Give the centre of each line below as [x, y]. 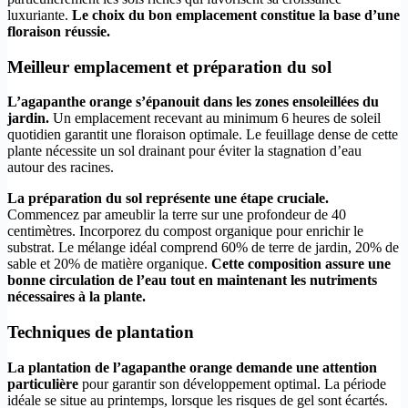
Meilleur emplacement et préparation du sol [169, 66]
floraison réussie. [59, 31]
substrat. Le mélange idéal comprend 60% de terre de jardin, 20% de [203, 248]
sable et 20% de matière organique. [109, 264]
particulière [43, 383]
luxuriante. [40, 15]
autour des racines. [61, 168]
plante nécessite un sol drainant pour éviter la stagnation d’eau [184, 151]
